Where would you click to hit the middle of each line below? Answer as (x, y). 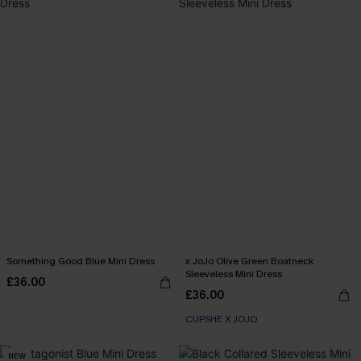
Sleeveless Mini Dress (234, 274)
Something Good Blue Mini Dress (81, 261)
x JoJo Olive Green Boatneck (249, 261)
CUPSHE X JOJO (221, 319)
